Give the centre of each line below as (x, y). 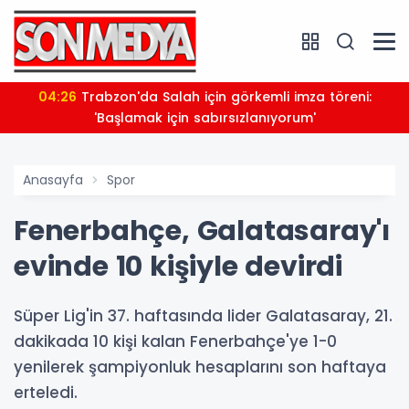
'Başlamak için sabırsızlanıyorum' (204, 118)
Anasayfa (53, 180)
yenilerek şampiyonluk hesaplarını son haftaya (200, 367)
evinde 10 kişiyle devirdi (178, 267)
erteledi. (46, 393)
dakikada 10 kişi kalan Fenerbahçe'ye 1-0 (175, 341)
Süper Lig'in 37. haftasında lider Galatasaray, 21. (203, 316)
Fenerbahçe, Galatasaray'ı (202, 231)
